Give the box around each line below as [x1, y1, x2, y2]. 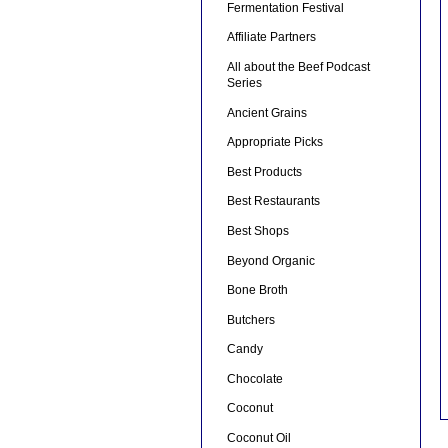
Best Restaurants [226, 194, 320, 209]
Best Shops [226, 223, 289, 238]
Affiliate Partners [226, 30, 316, 45]
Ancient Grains [226, 105, 307, 120]
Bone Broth [226, 283, 288, 298]
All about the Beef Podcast [226, 59, 370, 74]
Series [226, 75, 262, 90]
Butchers [226, 312, 275, 327]
